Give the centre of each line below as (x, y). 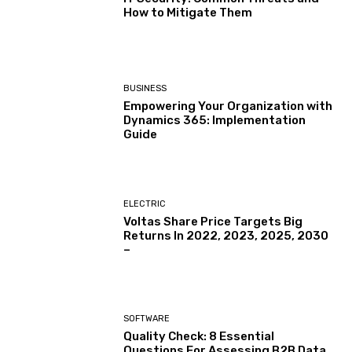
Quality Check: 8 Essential (199, 337)
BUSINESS (145, 89)
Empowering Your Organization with (228, 106)
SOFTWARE (147, 319)
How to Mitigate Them (188, 12)
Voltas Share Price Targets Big (213, 221)
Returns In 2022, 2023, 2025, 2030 (226, 235)
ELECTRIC (145, 203)
